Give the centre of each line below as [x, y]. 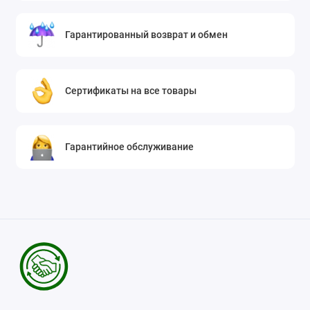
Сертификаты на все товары [131, 91]
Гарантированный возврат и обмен [147, 35]
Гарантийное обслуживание [130, 147]
